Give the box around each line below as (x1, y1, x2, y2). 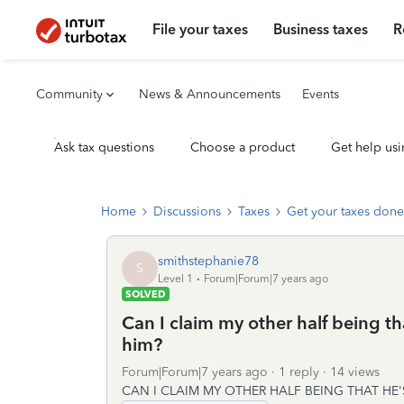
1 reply (279, 364, 319, 380)
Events (302, 87, 339, 102)
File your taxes (152, 21, 249, 38)
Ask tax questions (54, 140, 154, 155)
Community (36, 87, 103, 102)
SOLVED (125, 288, 166, 300)
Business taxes (273, 21, 369, 38)
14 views (330, 364, 380, 380)
